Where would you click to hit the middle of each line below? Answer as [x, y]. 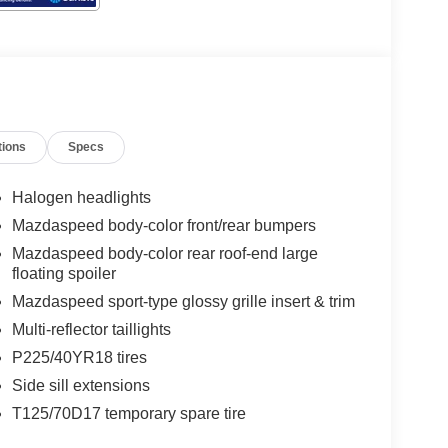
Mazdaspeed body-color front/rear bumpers [163, 225]
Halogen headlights [81, 197]
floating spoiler [63, 273]
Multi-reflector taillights [91, 329]
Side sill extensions [80, 385]
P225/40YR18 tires [79, 357]
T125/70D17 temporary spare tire [128, 413]
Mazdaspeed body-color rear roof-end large [164, 253]
